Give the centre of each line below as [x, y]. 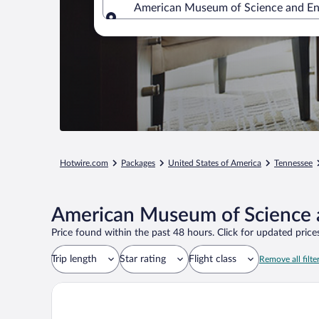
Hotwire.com [84, 163]
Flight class [213, 259]
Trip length [74, 259]
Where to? [160, 25]
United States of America [215, 163]
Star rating [143, 259]
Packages [138, 163]
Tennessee [293, 163]
